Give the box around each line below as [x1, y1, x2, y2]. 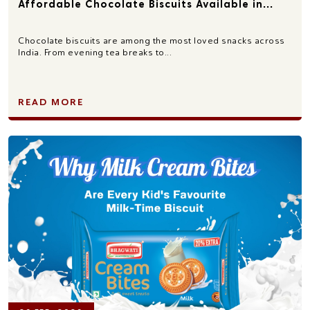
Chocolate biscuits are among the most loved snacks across [18, 35, 285, 46]
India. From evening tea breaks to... [18, 47, 172, 58]
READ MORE [18, 97, 84, 108]
